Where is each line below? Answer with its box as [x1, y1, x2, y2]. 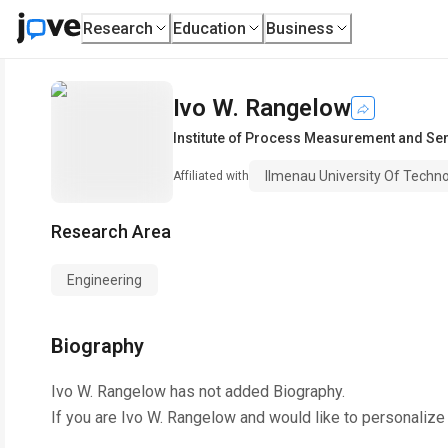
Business [266, 18, 335, 38]
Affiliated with [173, 169, 249, 183]
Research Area [51, 221, 171, 242]
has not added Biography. [166, 382, 345, 401]
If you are [51, 408, 121, 427]
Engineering [67, 272, 142, 288]
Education [173, 18, 247, 38]
